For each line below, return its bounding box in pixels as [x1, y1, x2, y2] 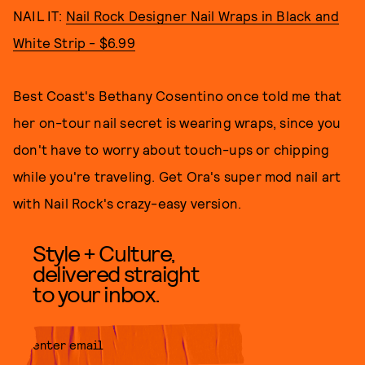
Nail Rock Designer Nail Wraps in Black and [65, 7, 340, 24]
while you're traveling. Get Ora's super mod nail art [13, 168, 341, 184]
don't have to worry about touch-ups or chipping [13, 141, 330, 157]
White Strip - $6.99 [13, 34, 135, 51]
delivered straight [33, 259, 200, 287]
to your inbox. [33, 279, 160, 307]
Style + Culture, [33, 239, 175, 266]
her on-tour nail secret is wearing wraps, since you [13, 114, 341, 130]
